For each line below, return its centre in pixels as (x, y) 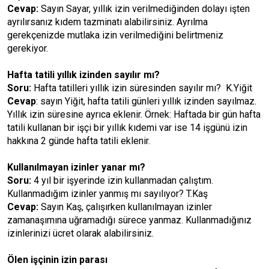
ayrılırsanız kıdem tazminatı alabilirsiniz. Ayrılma (107, 22)
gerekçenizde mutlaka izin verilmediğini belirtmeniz (115, 35)
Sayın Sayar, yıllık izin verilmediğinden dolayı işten (144, 9)
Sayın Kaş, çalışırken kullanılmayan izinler (125, 207)
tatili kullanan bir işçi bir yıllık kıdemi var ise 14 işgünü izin (127, 128)
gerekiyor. (28, 48)
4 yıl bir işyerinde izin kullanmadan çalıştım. (122, 180)
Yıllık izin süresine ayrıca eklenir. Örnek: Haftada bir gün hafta (134, 114)
